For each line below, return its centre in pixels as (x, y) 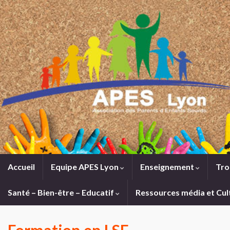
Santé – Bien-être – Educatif (62, 192)
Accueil (21, 167)
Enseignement (168, 167)
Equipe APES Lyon (85, 167)
